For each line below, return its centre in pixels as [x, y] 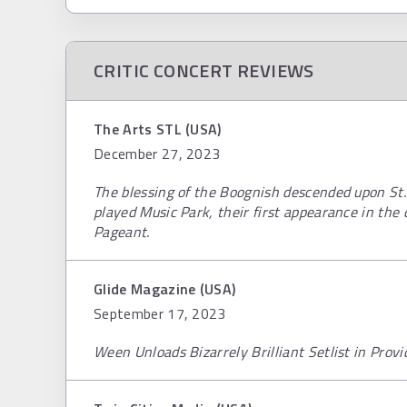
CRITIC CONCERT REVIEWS [204, 70]
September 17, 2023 [160, 313]
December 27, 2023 [157, 154]
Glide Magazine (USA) [165, 289]
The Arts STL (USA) [158, 129]
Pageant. [122, 232]
